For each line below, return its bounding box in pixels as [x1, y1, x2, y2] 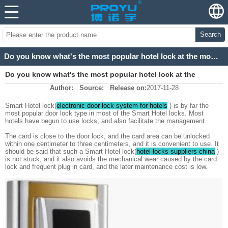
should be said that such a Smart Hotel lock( [5, 148, 136, 156]
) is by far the [169, 102, 209, 110]
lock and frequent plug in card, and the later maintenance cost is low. [5, 163, 210, 171]
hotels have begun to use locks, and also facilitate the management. [5, 117, 209, 125]
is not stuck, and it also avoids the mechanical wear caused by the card [5, 155, 217, 163]
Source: [79, 84, 104, 92]
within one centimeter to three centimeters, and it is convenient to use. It [5, 140, 219, 148]
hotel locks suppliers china [136, 148, 215, 156]
